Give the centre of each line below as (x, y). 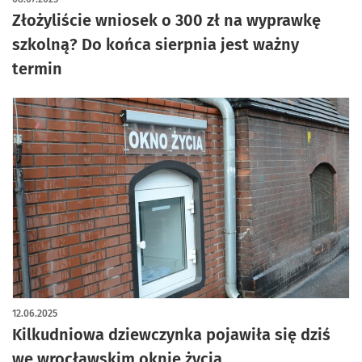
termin (37, 69)
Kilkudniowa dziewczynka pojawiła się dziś (171, 335)
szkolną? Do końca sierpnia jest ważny (156, 44)
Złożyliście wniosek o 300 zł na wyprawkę (166, 20)
